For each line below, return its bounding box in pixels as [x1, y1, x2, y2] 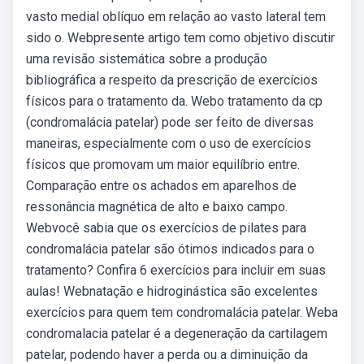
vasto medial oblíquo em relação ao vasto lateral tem [26, 9, 326, 24]
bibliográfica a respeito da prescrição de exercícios [26, 72, 318, 88]
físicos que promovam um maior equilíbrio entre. [26, 157, 300, 172]
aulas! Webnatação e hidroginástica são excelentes [26, 284, 318, 299]
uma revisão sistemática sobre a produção [26, 51, 267, 67]
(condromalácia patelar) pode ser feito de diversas [26, 115, 314, 130]
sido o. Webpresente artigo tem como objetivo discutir [26, 30, 335, 45]
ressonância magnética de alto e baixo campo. [26, 199, 288, 214]
